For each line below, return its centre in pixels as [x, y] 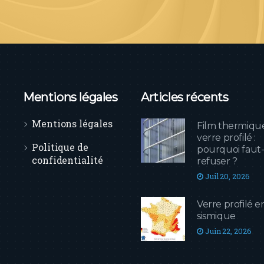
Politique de [60, 147]
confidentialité [67, 160]
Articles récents [185, 97]
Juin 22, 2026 [227, 231]
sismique [216, 216]
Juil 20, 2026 [226, 176]
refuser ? [217, 161]
